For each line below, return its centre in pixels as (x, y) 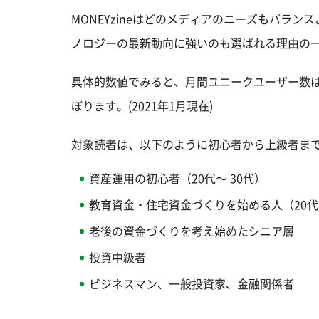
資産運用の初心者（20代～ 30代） (177, 178)
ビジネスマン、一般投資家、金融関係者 (192, 284)
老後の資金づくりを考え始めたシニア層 (192, 231)
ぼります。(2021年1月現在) (142, 106)
